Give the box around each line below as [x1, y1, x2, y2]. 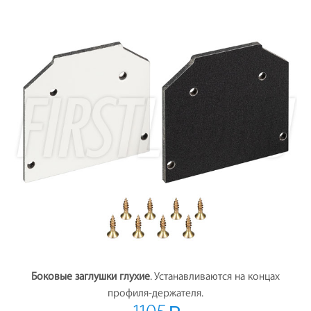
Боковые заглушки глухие [31, 270, 150, 283]
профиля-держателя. [108, 287, 203, 299]
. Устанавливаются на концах [150, 270, 280, 283]
